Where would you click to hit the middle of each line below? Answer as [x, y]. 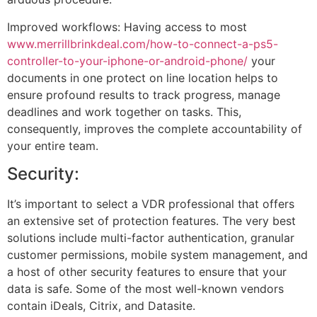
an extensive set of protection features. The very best [151, 220]
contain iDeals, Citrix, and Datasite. [101, 305]
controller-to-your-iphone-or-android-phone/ [127, 60]
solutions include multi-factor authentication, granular [151, 237]
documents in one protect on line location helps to [143, 77]
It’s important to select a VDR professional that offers [151, 203]
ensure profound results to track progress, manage [144, 94]
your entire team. [53, 145]
